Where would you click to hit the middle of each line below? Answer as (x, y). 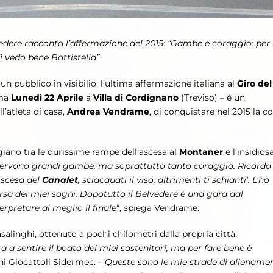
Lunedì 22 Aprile (47, 98)
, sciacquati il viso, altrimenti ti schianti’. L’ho (174, 180)
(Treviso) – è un (212, 98)
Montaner (201, 152)
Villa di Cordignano (135, 98)
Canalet (60, 180)
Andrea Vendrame (108, 112)
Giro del (254, 84)
